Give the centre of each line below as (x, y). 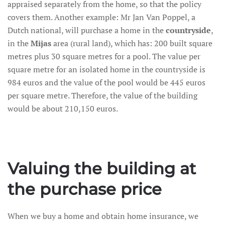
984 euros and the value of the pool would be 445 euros (106, 82)
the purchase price (85, 189)
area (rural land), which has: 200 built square (132, 43)
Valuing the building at (102, 168)
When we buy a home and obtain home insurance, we (103, 216)
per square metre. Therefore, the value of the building (102, 95)
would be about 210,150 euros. (63, 108)
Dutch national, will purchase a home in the (87, 30)
